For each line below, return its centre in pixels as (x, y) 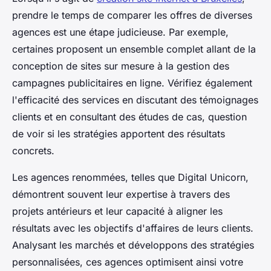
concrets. (33, 150)
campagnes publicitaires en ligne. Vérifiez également (132, 83)
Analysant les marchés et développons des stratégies (133, 245)
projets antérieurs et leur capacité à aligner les (117, 211)
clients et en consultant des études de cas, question (129, 116)
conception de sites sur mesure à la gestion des (121, 66)
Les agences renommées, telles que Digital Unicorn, (130, 177)
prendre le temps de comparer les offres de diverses (132, 15)
